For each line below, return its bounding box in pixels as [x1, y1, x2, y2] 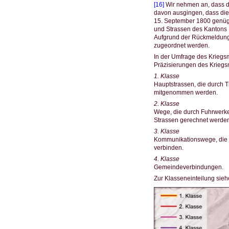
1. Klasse [153, 72, 179, 80]
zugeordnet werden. [153, 41, 210, 49]
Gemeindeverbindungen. [153, 163, 223, 171]
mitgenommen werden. [153, 88, 218, 96]
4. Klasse [153, 155, 179, 163]
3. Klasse [153, 127, 179, 135]
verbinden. [153, 144, 184, 151]
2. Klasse [153, 100, 179, 107]
